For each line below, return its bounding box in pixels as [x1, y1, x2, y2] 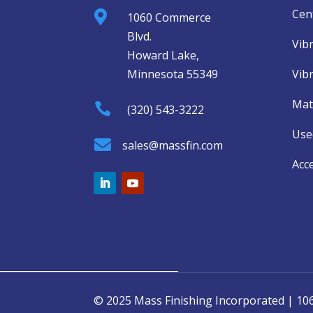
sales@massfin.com [122, 138, 223, 154]
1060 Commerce [126, 9, 211, 25]
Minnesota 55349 [126, 66, 218, 82]
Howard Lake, [126, 47, 199, 63]
